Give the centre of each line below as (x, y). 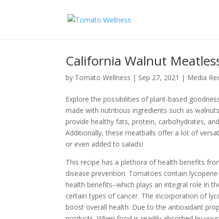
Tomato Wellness (103, 77)
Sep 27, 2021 (159, 77)
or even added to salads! (106, 144)
